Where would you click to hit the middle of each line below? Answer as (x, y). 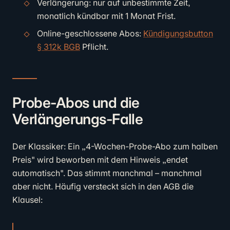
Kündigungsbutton (178, 33)
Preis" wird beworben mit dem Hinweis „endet (100, 160)
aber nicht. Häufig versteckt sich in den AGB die (103, 186)
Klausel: (27, 200)
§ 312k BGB (59, 47)
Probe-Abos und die (76, 103)
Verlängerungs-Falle (78, 119)
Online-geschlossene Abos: (90, 33)
